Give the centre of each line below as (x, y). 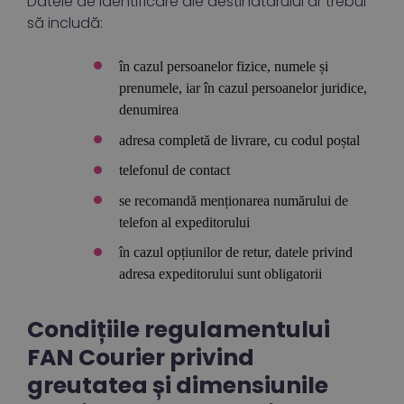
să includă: (65, 23)
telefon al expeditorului (185, 222)
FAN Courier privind (141, 357)
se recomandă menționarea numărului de (234, 200)
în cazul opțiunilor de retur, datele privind (236, 252)
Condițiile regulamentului (179, 329)
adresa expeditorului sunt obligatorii (221, 274)
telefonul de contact (175, 170)
